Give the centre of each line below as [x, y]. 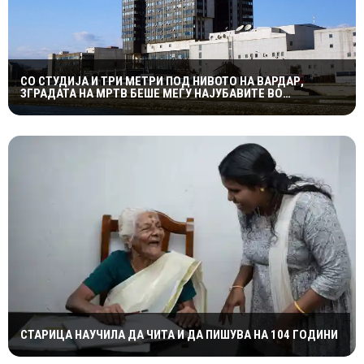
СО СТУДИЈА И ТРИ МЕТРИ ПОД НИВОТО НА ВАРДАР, [162, 81]
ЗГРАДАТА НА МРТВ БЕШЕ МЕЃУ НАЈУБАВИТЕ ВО [152, 93]
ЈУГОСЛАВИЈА [59, 105]
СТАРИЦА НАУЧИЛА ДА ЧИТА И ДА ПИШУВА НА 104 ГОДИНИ [179, 335]
